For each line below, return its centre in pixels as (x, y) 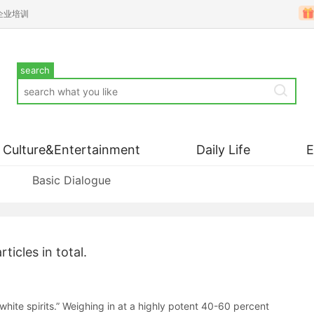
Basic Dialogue (71, 180)
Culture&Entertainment (71, 150)
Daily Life (223, 150)
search (35, 70)
